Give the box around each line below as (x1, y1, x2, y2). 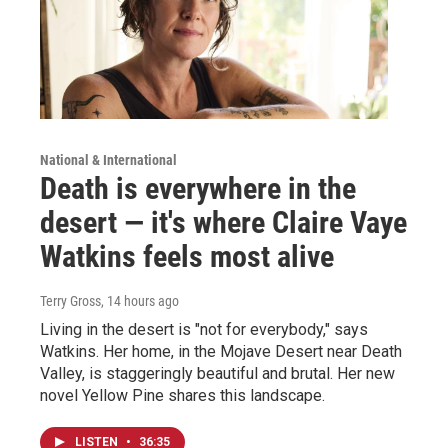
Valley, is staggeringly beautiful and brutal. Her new (40, 363, 395, 383)
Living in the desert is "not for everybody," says (40, 319, 368, 339)
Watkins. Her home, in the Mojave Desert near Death (40, 341, 402, 361)
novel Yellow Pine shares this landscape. (40, 385, 325, 405)
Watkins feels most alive (40, 238, 334, 274)
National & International (40, 151, 177, 168)
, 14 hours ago (101, 292, 179, 309)
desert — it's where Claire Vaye (40, 204, 407, 240)
